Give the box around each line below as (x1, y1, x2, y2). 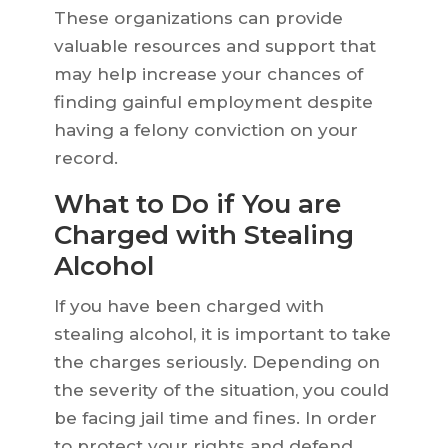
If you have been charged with (53, 296, 324, 317)
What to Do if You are (53, 188, 341, 221)
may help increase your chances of (53, 64, 363, 85)
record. (53, 148, 118, 169)
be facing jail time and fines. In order (53, 408, 377, 429)
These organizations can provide (53, 8, 343, 29)
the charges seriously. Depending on (53, 352, 380, 373)
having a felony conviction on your (53, 120, 358, 141)
